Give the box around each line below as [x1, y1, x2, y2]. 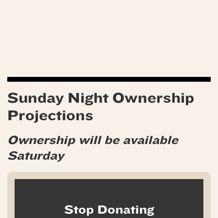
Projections [7, 107, 93, 124]
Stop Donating [64, 202, 154, 217]
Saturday [7, 148, 64, 163]
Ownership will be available [7, 133, 178, 147]
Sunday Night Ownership [7, 89, 194, 106]
